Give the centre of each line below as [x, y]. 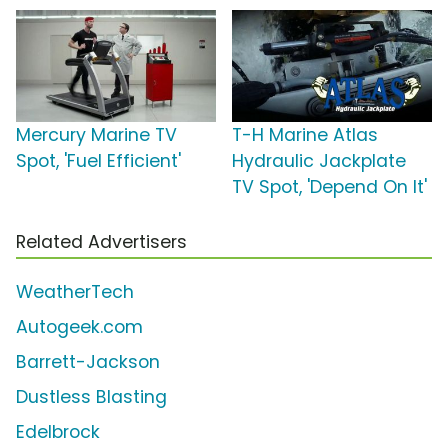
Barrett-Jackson [88, 361]
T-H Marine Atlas [305, 134]
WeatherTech [75, 291]
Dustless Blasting [91, 396]
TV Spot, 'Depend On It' [329, 186]
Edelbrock [58, 431]
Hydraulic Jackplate [319, 160]
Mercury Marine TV [96, 134]
